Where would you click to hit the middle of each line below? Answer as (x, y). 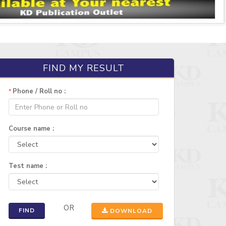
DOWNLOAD (130, 211)
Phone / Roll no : (39, 92)
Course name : (31, 129)
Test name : (28, 166)
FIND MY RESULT (84, 68)
